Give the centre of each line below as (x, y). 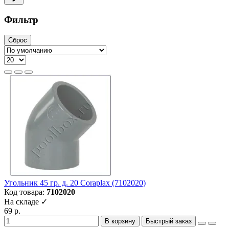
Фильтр (21, 19)
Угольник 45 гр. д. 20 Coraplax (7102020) (75, 183)
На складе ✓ (26, 202)
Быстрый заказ (169, 221)
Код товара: (25, 192)
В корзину (120, 221)
